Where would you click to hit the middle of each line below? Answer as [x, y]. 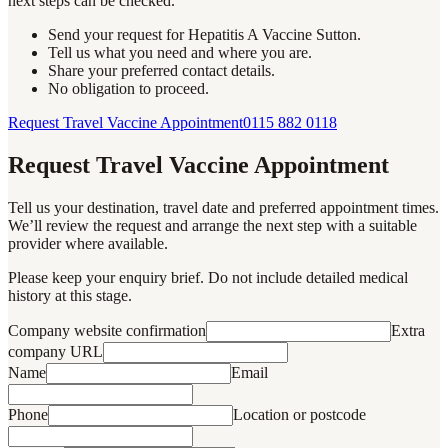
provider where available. [88, 243]
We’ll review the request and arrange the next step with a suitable [212, 225]
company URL [55, 351]
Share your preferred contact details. [161, 70]
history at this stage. [70, 295]
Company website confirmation [107, 330]
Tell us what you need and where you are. [180, 52]
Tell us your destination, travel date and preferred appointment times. [223, 207]
